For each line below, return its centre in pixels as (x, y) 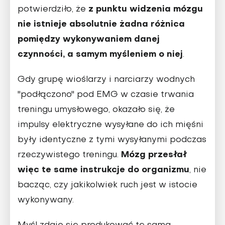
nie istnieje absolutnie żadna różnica (101, 24)
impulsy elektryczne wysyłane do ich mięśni (110, 125)
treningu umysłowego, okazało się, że (96, 110)
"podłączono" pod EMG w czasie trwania (106, 95)
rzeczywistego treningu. (69, 155)
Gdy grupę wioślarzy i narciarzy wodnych (106, 80)
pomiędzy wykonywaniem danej (89, 39)
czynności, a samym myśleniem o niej (100, 54)
